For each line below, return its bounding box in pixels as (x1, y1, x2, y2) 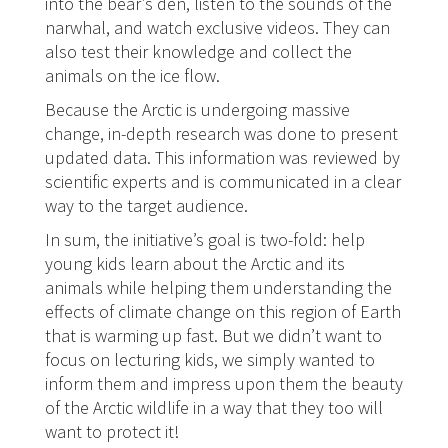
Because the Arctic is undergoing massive (44, 98, 350, 121)
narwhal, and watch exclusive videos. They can (44, 16, 390, 39)
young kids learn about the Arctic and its (44, 252, 345, 275)
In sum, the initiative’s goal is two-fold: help (44, 228, 365, 251)
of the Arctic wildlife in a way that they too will (44, 396, 383, 419)
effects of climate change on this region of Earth (44, 300, 401, 323)
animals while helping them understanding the (44, 276, 392, 299)
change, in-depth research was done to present (44, 122, 398, 145)
